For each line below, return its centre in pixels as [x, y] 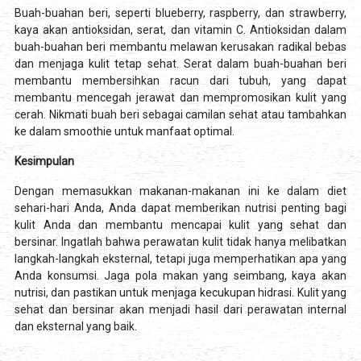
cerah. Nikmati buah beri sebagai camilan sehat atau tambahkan [180, 115]
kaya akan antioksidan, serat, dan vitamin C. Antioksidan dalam [180, 30]
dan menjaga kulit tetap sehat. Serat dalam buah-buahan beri [180, 64]
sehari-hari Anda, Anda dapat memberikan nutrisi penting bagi [180, 208]
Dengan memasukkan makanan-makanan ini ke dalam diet [180, 191]
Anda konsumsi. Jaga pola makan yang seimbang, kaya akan [180, 276]
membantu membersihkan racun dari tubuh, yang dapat [180, 81]
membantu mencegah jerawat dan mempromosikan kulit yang [180, 98]
